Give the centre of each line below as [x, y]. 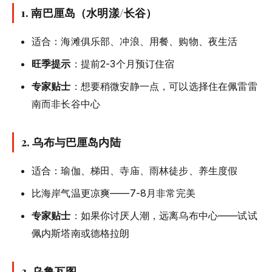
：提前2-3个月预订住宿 [123, 63]
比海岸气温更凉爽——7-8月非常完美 [114, 193]
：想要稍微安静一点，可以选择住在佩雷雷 [164, 86]
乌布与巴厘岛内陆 [76, 142]
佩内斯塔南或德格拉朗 [81, 233]
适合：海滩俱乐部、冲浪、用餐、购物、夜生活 [135, 41]
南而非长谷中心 [66, 104]
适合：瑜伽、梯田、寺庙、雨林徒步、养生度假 [135, 170]
